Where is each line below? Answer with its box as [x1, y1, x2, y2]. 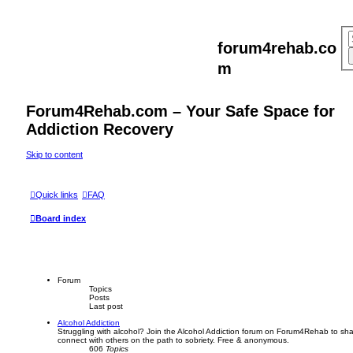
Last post [89, 302, 123, 311]
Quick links [35, 189, 78, 199]
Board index [35, 213, 86, 223]
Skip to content [26, 150, 83, 160]
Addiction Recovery [26, 121, 173, 138]
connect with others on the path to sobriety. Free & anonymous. [58, 336, 289, 345]
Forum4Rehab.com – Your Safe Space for [26, 102, 335, 120]
